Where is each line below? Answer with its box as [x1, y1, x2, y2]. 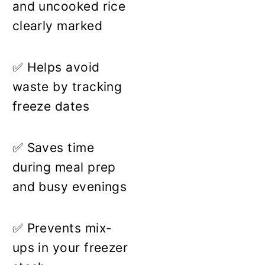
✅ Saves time [12, 140, 95, 155]
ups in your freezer [12, 240, 128, 255]
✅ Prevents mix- [12, 220, 112, 235]
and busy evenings [12, 179, 127, 194]
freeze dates [12, 98, 90, 114]
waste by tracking [12, 79, 122, 94]
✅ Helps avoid [12, 59, 100, 75]
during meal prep [12, 159, 116, 174]
